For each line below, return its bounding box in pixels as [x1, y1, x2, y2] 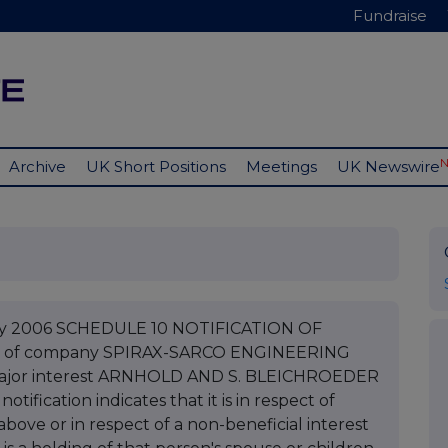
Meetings [246, 157, 317, 177]
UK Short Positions [86, 157, 226, 177]
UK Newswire [337, 157, 440, 177]
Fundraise [353, 6, 427, 25]
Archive [9, 157, 66, 177]
